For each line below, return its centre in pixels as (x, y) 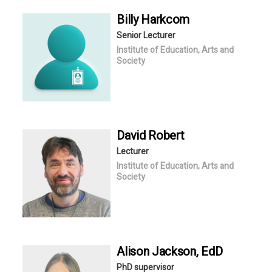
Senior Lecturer (146, 35)
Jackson (174, 251)
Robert (166, 135)
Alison (134, 251)
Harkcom (165, 19)
